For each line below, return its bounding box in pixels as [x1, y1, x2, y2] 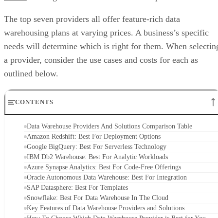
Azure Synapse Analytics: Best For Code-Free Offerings [27, 163, 181, 171]
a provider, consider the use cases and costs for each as [4, 54, 198, 65]
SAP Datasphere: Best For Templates [27, 183, 128, 191]
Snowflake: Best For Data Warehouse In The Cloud [27, 194, 168, 201]
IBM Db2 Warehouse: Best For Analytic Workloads [27, 153, 168, 161]
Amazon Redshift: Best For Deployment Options [27, 132, 161, 140]
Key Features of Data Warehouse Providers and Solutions [27, 204, 184, 212]
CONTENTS [15, 98, 54, 106]
